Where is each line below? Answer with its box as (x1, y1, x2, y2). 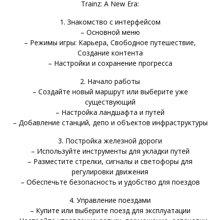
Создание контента (77, 48, 143, 57)
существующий (84, 97, 136, 107)
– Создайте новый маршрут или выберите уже (32, 86, 188, 96)
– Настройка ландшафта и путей (55, 107, 165, 117)
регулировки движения (72, 166, 148, 176)
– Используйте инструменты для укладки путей (30, 146, 190, 156)
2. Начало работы (80, 76, 140, 86)
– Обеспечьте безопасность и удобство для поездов (20, 177, 200, 187)
